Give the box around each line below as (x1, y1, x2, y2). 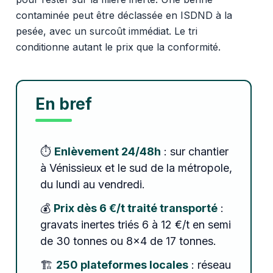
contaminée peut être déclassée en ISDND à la (15, 9, 232, 21)
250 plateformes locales (55, 258, 188, 271)
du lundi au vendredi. (40, 177, 145, 191)
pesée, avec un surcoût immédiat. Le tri (15, 24, 197, 37)
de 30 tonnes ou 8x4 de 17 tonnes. (40, 234, 216, 247)
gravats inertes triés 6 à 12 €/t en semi (40, 218, 231, 231)
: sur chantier (160, 144, 229, 158)
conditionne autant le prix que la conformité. (15, 40, 221, 53)
